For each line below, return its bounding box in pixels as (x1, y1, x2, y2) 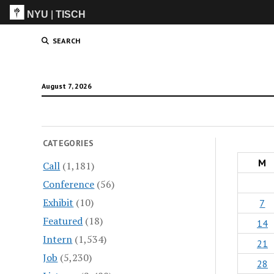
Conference (43, 177, 95, 191)
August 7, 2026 (41, 81, 92, 91)
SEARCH (52, 36, 81, 45)
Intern (43, 232, 73, 246)
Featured (43, 213, 83, 228)
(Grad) (220, 33, 250, 44)
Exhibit (43, 195, 74, 209)
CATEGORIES (43, 138, 94, 149)
